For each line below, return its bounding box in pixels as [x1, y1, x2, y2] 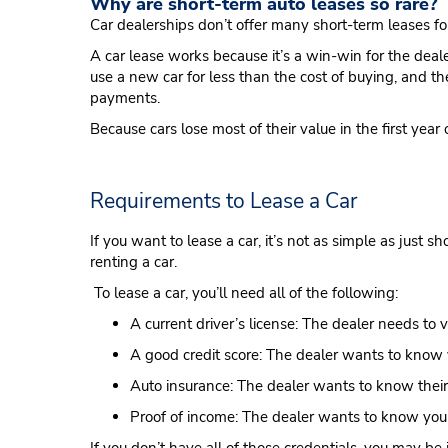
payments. [90, 88, 160, 108]
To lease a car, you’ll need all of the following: [90, 283, 398, 303]
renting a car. [90, 252, 177, 272]
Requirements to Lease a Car [90, 187, 358, 215]
